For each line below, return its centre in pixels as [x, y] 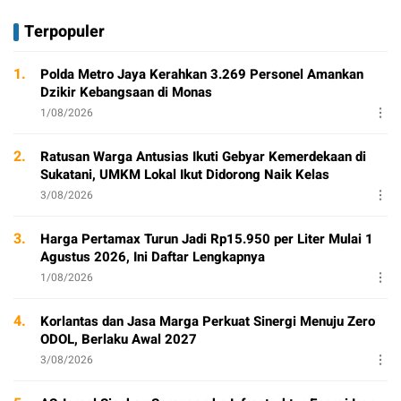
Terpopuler [64, 31]
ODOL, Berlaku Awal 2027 [119, 339]
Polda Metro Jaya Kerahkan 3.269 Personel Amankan [202, 74]
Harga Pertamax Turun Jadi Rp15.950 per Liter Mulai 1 [207, 239]
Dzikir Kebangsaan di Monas [126, 92]
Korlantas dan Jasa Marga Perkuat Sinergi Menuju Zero [208, 321]
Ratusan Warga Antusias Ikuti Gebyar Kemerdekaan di [203, 156]
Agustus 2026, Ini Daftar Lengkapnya [153, 256]
